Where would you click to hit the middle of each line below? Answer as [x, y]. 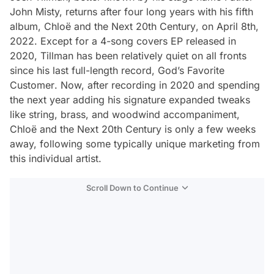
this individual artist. [56, 158]
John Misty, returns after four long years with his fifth [131, 12]
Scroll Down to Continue [132, 188]
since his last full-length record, [84, 70]
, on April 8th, [227, 26]
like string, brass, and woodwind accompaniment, [125, 114]
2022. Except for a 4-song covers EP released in [123, 41]
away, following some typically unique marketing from [135, 144]
